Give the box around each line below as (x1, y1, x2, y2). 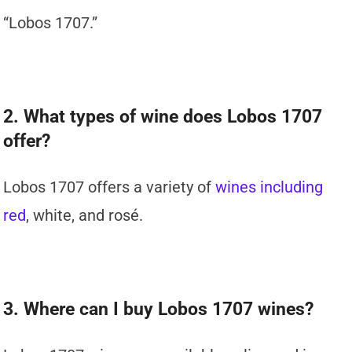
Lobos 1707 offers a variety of (3, 177, 216, 196)
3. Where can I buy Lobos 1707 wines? (3, 298, 314, 320)
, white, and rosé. (26, 205, 144, 225)
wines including (215, 177, 324, 196)
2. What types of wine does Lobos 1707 (3, 105, 323, 127)
